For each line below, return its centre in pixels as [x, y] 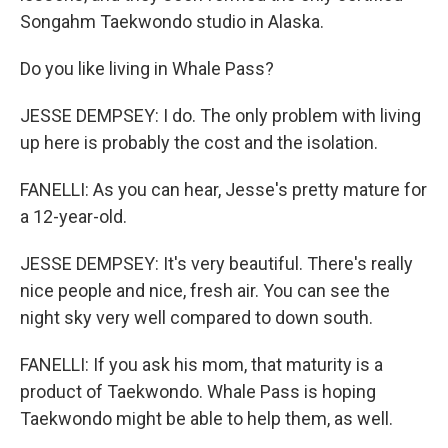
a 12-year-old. [73, 216]
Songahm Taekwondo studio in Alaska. [172, 21]
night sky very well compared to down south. [196, 317]
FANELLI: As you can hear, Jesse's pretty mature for [223, 189]
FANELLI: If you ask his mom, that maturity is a [201, 364]
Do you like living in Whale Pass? [147, 68]
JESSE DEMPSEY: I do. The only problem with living [220, 115]
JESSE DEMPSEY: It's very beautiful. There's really [216, 263]
